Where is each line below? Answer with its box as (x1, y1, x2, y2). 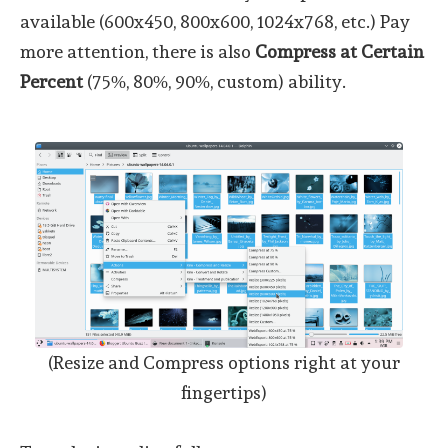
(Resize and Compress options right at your (48, 352, 400, 374)
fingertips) (181, 382, 267, 404)
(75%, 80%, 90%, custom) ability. (83, 70, 346, 92)
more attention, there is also (20, 40, 255, 62)
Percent (20, 70, 83, 92)
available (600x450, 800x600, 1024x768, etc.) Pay (20, 10, 410, 32)
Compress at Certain (255, 40, 424, 62)
